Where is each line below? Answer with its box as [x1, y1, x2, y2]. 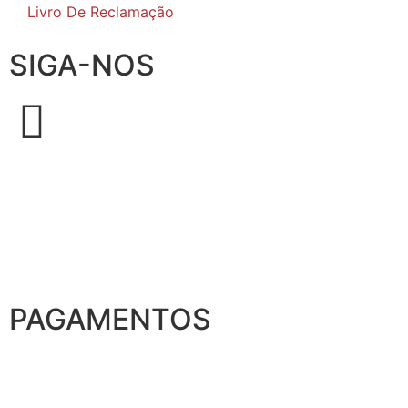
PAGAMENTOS [9, 301, 211, 337]
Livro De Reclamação [27, 2, 174, 21]
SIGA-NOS [9, 46, 155, 83]
